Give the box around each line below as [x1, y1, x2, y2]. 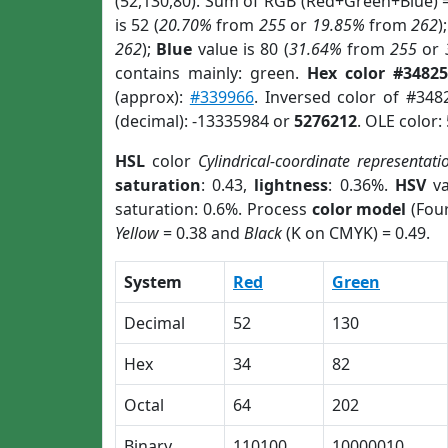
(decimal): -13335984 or [115, 110, 294, 132]
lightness [254, 174, 329, 196]
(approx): [115, 86, 190, 108]
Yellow [115, 222, 159, 244]
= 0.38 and [159, 222, 244, 244]
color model [311, 198, 407, 220]
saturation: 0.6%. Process [115, 198, 312, 220]
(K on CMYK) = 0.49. [282, 222, 430, 244]
